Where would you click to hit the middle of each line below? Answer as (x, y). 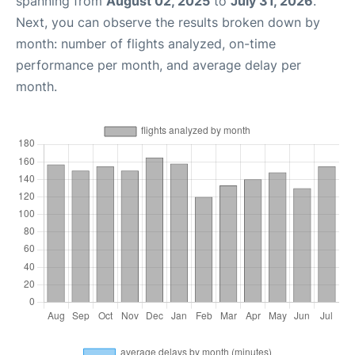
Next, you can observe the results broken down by (168, 22)
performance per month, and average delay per (158, 65)
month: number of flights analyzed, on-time (146, 44)
